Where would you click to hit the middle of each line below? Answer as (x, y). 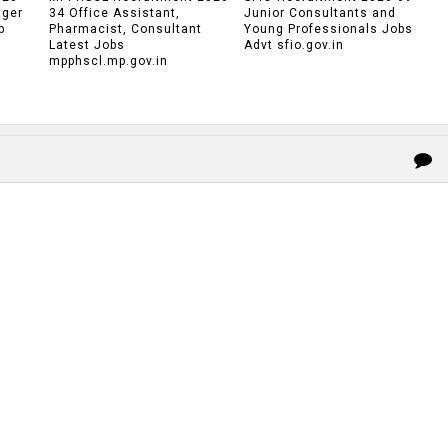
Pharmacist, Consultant (125, 29)
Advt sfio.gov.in (293, 45)
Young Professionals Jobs (328, 29)
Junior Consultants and (319, 13)
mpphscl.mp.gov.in (108, 61)
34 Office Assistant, (114, 13)
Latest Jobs (87, 45)
